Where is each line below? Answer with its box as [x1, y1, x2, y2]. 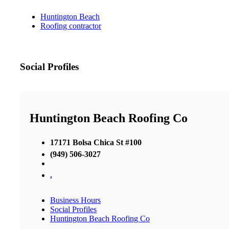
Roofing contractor [40, 21, 101, 31]
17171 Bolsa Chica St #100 [50, 138, 142, 147]
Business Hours [50, 195, 101, 204]
